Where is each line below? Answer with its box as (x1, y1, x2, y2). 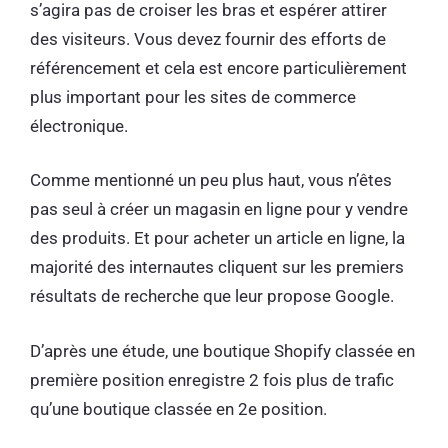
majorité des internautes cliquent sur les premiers (30, 257, 404, 278)
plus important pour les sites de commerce (30, 86, 356, 107)
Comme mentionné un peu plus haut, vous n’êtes (30, 170, 392, 191)
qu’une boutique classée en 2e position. (30, 398, 331, 419)
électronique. (30, 115, 132, 136)
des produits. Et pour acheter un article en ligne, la (30, 228, 405, 249)
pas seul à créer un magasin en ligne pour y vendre (30, 199, 408, 220)
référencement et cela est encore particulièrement (30, 57, 407, 78)
